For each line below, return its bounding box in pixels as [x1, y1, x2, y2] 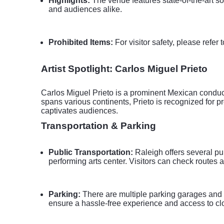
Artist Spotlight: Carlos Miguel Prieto [41, 63, 207, 74]
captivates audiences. [41, 106, 118, 115]
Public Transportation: [48, 148, 133, 156]
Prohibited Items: [48, 38, 113, 46]
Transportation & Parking [41, 120, 156, 131]
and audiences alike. [48, 5, 122, 13]
